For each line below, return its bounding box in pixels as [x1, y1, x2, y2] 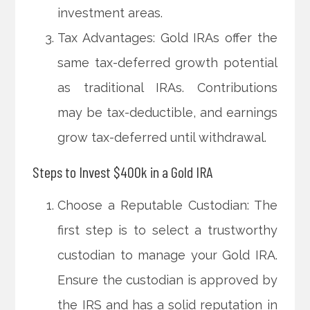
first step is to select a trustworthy [57, 223, 277, 238]
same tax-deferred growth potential [57, 55, 277, 71]
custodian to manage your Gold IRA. [57, 248, 277, 263]
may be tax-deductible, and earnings [57, 105, 277, 120]
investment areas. [57, 6, 163, 21]
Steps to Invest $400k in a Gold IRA [33, 163, 213, 181]
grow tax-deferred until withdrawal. [57, 130, 267, 145]
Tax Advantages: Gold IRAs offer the [57, 30, 277, 46]
